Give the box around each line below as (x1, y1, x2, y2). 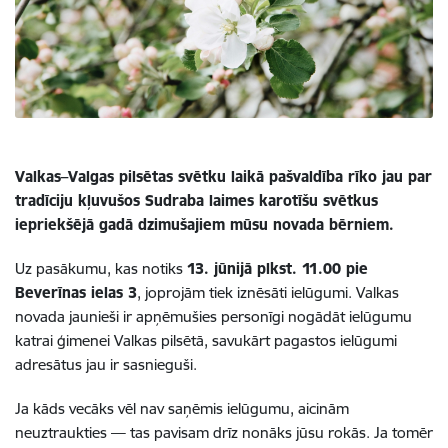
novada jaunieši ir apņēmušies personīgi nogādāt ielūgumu (15, 306, 412, 326)
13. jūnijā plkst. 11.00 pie (187, 258, 368, 278)
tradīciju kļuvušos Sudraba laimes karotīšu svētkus (15, 190, 378, 210)
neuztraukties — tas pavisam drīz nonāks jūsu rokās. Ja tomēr (15, 422, 433, 442)
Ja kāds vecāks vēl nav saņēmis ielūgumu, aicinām (15, 398, 349, 418)
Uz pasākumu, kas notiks (15, 258, 187, 278)
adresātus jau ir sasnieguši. (15, 354, 197, 374)
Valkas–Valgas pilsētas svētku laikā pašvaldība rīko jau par (15, 166, 432, 186)
